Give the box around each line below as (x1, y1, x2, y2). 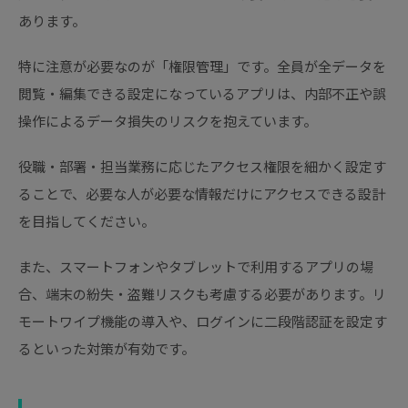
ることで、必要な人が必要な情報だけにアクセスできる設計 (18, 184, 385, 204)
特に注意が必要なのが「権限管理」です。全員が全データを (18, 56, 386, 76)
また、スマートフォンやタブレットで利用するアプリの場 (18, 257, 373, 277)
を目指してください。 (18, 211, 155, 231)
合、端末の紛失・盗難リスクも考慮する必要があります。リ (18, 284, 386, 304)
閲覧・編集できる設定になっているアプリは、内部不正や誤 (18, 84, 386, 104)
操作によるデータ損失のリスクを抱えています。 (18, 111, 317, 131)
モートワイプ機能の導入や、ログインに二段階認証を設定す (18, 311, 387, 331)
